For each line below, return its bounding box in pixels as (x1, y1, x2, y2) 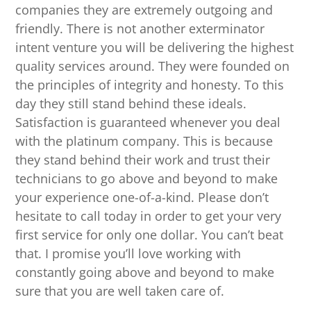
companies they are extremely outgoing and (15, 1, 274, 19)
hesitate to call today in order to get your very (15, 208, 282, 225)
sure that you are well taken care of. (15, 283, 225, 300)
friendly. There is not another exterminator (15, 20, 265, 37)
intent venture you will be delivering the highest (15, 39, 294, 56)
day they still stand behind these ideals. (15, 95, 247, 112)
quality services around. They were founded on (15, 58, 290, 75)
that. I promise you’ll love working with (15, 245, 242, 262)
